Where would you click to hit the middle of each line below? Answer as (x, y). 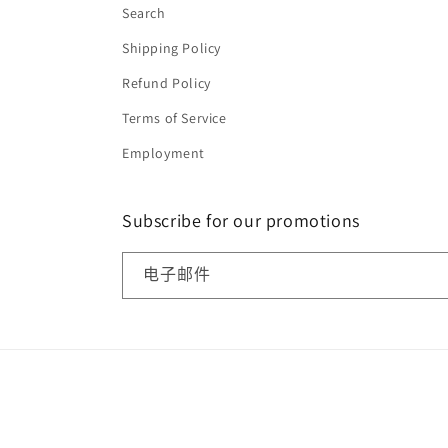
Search (144, 13)
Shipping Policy (171, 48)
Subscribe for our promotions (241, 221)
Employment (163, 153)
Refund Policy (166, 83)
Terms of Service (174, 118)
